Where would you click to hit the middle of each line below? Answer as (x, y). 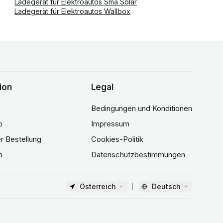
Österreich (98, 187)
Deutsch (166, 187)
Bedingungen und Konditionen (142, 108)
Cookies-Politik (117, 139)
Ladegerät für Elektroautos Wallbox (73, 11)
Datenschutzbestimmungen (138, 155)
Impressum (110, 124)
